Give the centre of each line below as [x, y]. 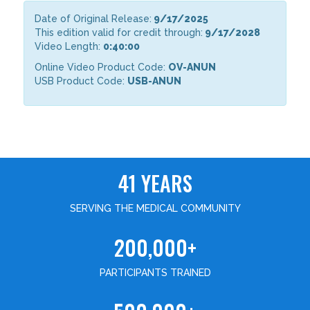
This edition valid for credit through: [119, 32]
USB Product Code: [81, 81]
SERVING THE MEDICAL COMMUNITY [155, 208]
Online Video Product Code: [102, 67]
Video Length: [69, 46]
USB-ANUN [156, 81]
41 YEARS [155, 183]
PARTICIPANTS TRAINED [155, 272]
